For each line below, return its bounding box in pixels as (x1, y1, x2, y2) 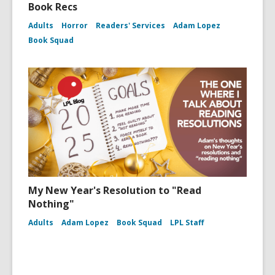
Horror (61, 20, 88, 31)
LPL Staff (170, 217, 204, 228)
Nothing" (28, 197, 74, 211)
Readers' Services (96, 20, 165, 31)
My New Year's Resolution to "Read (28, 184, 201, 197)
